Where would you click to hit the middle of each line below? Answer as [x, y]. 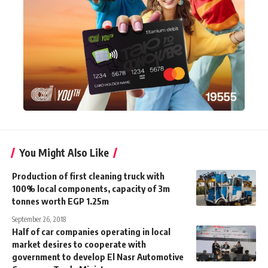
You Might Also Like [64, 152]
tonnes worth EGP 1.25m [60, 201]
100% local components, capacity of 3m [91, 188]
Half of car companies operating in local [91, 231]
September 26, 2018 [39, 219]
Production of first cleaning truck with [88, 176]
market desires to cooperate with [79, 244]
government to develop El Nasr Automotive [98, 256]
